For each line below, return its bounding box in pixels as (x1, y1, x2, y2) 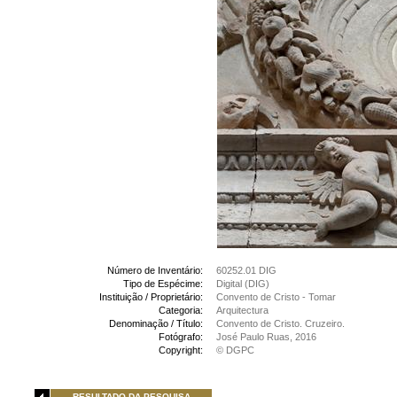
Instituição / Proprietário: (99, 292, 203, 302)
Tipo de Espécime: (123, 278, 203, 289)
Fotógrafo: (159, 331, 203, 342)
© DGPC (216, 345, 254, 355)
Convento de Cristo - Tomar (216, 292, 336, 302)
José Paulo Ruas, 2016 (216, 331, 316, 342)
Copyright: (159, 345, 203, 355)
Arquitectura (216, 305, 269, 315)
